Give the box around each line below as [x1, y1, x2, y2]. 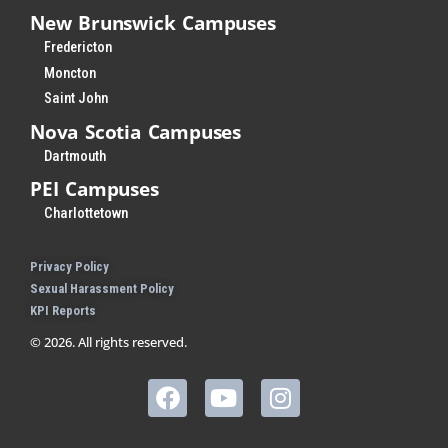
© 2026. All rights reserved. [30, 333, 187, 351]
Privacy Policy [30, 258, 109, 274]
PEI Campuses [30, 175, 159, 203]
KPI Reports [30, 302, 96, 318]
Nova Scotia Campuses [30, 118, 241, 145]
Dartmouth [44, 147, 107, 165]
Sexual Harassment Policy [30, 280, 174, 296]
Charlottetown [44, 204, 129, 222]
